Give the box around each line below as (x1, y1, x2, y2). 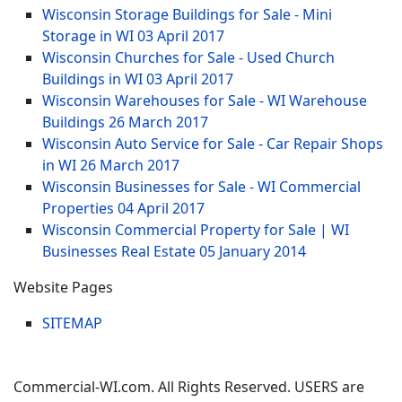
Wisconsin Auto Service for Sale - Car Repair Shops (42, 133, 383, 153)
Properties (42, 197, 118, 218)
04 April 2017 (118, 197, 205, 218)
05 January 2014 (199, 240, 306, 261)
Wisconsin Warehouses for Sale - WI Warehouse (42, 90, 367, 110)
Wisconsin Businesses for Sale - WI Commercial (42, 176, 361, 197)
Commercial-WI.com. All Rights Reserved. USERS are (13, 376, 364, 397)
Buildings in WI (42, 68, 146, 89)
